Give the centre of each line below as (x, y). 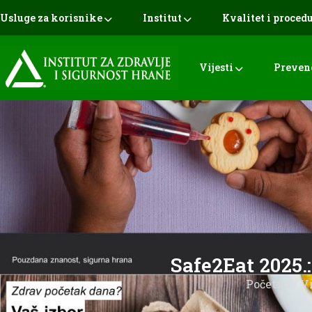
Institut (162, 18)
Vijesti (216, 67)
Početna (268, 284)
